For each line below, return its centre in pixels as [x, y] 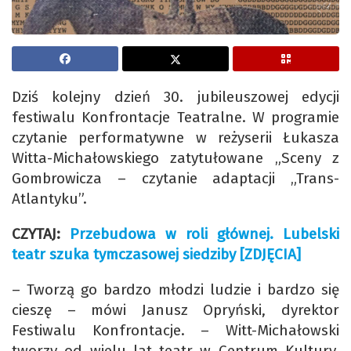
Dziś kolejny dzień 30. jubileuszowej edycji [175, 97]
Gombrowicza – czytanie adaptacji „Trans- [175, 179]
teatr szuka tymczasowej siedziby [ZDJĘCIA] [156, 255]
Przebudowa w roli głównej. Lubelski [204, 234]
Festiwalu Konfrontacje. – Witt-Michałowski [175, 331]
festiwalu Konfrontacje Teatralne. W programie [175, 118]
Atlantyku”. [49, 199]
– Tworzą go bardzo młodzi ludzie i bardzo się [175, 290]
